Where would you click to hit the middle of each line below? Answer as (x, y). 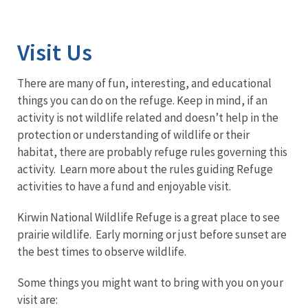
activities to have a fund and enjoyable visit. (124, 186)
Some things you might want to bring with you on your (150, 282)
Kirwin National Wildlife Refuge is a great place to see (148, 217)
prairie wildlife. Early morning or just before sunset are (152, 234)
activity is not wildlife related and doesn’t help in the (148, 117)
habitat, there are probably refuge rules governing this (152, 152)
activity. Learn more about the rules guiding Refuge (145, 169)
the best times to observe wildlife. (103, 251)
